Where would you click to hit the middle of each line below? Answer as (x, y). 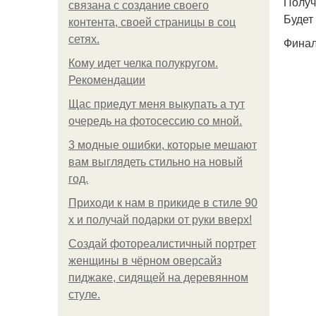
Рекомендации (107, 80)
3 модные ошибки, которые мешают (163, 145)
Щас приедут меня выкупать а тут (157, 104)
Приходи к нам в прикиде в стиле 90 (163, 203)
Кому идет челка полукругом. (143, 63)
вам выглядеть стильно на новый (156, 162)
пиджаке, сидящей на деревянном (158, 278)
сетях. (84, 39)
